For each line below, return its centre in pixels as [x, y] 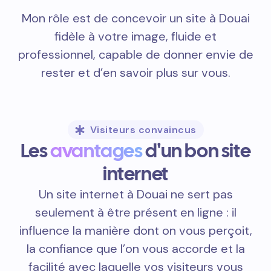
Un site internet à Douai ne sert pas [135, 194]
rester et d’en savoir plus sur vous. [135, 73]
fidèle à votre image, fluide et [135, 36]
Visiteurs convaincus [143, 130]
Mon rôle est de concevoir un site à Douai [135, 18]
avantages [96, 151]
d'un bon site [197, 151]
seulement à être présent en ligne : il [135, 212]
